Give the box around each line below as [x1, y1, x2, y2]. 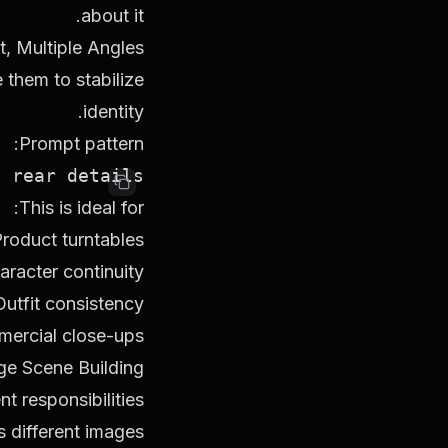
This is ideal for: [19, 197, 144, 218]
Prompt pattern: [19, 133, 144, 154]
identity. [83, 101, 144, 122]
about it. [81, 5, 144, 26]
